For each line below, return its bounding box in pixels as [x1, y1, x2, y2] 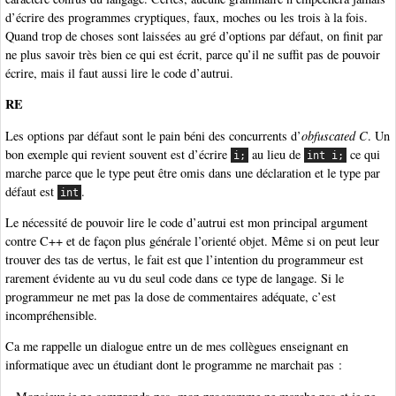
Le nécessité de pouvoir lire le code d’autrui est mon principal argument [5, 213, 368, 231]
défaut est [5, 182, 57, 200]
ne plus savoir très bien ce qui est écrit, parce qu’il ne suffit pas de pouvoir [5, 45, 380, 63]
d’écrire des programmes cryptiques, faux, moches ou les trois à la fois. [5, 8, 368, 26]
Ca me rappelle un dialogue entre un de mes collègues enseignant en [5, 338, 348, 355]
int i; [307, 148, 345, 162]
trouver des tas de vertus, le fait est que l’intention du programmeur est [5, 250, 363, 268]
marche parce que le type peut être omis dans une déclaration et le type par [5, 164, 380, 181]
